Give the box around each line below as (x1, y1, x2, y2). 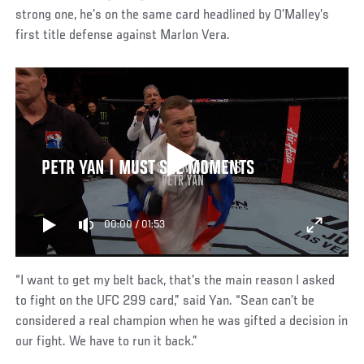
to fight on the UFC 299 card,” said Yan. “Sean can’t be (15, 293, 315, 309)
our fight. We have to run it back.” (15, 334, 198, 349)
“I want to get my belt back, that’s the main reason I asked (15, 273, 336, 288)
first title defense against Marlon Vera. (15, 28, 231, 43)
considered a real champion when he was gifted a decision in (15, 314, 349, 329)
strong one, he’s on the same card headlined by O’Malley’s (15, 7, 330, 23)
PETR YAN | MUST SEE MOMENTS (41, 158, 254, 180)
